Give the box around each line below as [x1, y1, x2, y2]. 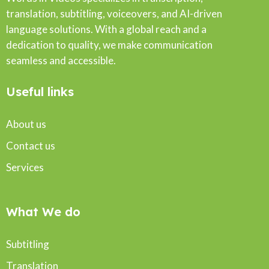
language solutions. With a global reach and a [6, 23, 207, 36]
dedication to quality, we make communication [6, 38, 213, 52]
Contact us [6, 139, 55, 153]
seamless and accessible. [6, 54, 116, 67]
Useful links [6, 84, 74, 100]
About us [6, 118, 46, 131]
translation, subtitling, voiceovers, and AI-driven [6, 7, 222, 20]
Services [6, 161, 44, 174]
